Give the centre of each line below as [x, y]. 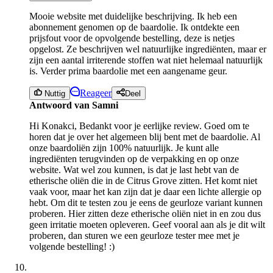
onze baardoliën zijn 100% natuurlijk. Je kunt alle [124, 147]
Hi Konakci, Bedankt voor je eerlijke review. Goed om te [139, 126]
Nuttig [54, 93]
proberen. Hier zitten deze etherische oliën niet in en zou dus [145, 213]
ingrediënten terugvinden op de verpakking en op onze [134, 158]
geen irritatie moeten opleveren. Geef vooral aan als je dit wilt [147, 224]
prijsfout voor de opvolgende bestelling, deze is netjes [132, 38]
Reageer [96, 93]
